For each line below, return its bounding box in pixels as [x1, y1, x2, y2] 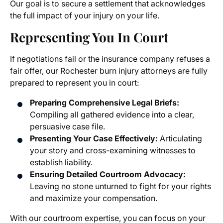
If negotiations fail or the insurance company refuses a [10, 54, 210, 64]
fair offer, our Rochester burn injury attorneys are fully [10, 66, 208, 76]
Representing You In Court [10, 28, 168, 46]
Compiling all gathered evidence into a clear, [30, 110, 194, 120]
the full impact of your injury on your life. [10, 10, 159, 21]
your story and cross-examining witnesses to [30, 145, 196, 156]
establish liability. [30, 157, 93, 168]
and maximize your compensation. [30, 193, 157, 204]
